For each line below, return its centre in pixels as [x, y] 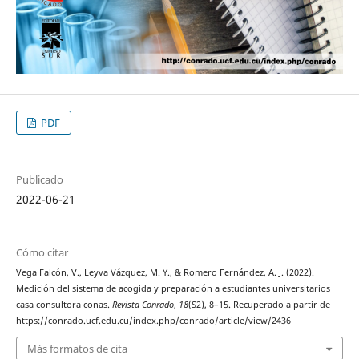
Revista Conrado [143, 304]
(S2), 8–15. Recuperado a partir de [259, 304]
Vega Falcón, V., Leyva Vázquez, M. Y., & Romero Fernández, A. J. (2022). [165, 272]
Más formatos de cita [77, 349]
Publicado [39, 179]
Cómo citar [42, 252]
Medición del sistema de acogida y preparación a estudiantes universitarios [173, 288]
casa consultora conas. [64, 304]
